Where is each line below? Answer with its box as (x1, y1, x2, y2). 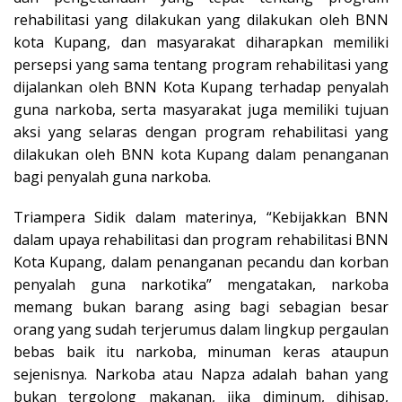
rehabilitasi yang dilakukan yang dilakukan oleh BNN (13, 9, 389, 30)
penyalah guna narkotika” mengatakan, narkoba (13, 274, 389, 294)
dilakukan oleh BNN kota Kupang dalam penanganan (13, 144, 389, 164)
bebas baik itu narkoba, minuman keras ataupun (13, 341, 389, 362)
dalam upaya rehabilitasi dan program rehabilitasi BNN (13, 229, 389, 249)
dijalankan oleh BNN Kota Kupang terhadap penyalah (13, 76, 389, 97)
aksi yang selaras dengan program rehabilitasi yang (13, 121, 389, 142)
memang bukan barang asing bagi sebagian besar (13, 296, 389, 317)
